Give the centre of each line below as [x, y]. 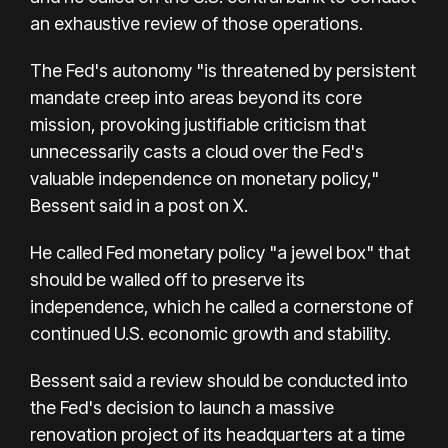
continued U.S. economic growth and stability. [210, 333]
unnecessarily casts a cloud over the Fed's [197, 151]
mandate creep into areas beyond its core [196, 97]
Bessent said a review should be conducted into [219, 380]
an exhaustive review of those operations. [196, 23]
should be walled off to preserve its [167, 279]
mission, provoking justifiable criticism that [198, 124]
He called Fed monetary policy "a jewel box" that [220, 252]
